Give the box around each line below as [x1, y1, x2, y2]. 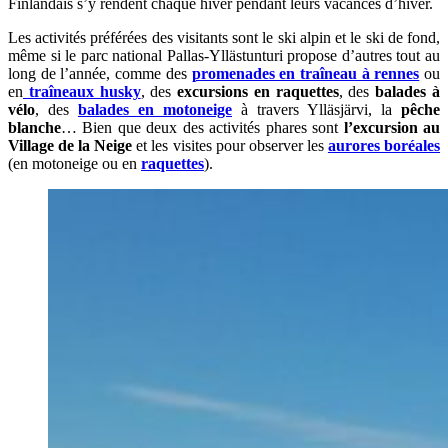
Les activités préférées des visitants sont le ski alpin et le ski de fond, [8, 28, 440, 46]
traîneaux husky [23, 82, 141, 100]
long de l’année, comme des [8, 64, 192, 82]
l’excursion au [343, 118, 441, 136]
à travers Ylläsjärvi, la [232, 100, 401, 118]
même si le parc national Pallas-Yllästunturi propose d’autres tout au [8, 46, 440, 64]
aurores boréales [327, 136, 441, 154]
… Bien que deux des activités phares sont [61, 118, 344, 136]
